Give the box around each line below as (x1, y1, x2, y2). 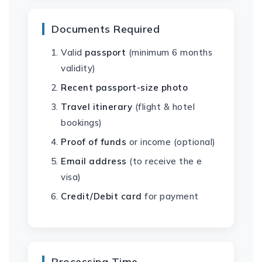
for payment (142, 191, 199, 202)
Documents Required (51, 22, 160, 36)
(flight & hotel (132, 101, 195, 112)
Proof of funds (61, 136, 126, 147)
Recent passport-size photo (61, 82, 188, 93)
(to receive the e (126, 156, 202, 167)
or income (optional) (126, 136, 216, 147)
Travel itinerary (61, 101, 132, 112)
